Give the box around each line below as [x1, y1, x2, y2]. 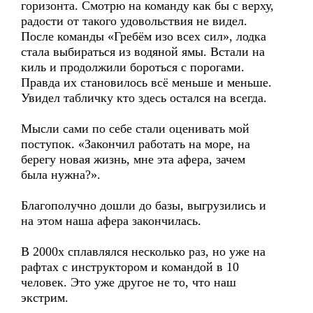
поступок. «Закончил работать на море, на [21, 137, 250, 151]
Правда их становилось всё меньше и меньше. [21, 75, 272, 89]
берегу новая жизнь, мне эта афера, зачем [21, 152, 245, 166]
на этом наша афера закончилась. [21, 214, 201, 228]
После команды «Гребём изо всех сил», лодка [21, 29, 266, 43]
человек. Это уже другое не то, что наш [21, 275, 236, 289]
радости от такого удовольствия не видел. [21, 14, 247, 28]
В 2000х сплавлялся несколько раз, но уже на [21, 245, 265, 259]
